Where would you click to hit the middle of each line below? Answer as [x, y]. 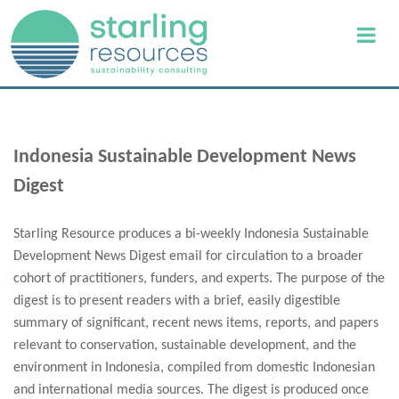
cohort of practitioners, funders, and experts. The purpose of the [199, 279]
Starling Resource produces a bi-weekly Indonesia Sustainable [191, 234]
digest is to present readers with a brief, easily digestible [177, 301]
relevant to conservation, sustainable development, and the [185, 346]
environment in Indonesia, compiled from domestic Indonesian [194, 368]
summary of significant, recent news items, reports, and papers [196, 323]
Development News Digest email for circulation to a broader [188, 256]
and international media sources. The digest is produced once [191, 390]
